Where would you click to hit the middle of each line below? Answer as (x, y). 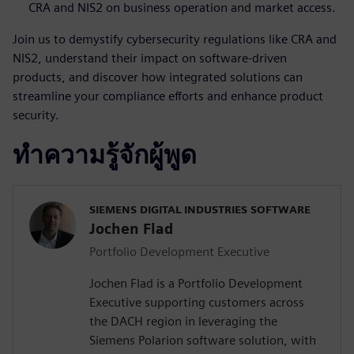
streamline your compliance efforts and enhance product (168, 96)
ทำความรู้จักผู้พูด (105, 155)
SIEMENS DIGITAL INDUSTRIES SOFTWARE (200, 210)
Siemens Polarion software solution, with (203, 341)
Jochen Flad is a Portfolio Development (196, 284)
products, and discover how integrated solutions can (158, 77)
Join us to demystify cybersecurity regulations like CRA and (175, 40)
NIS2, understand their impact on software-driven (150, 58)
